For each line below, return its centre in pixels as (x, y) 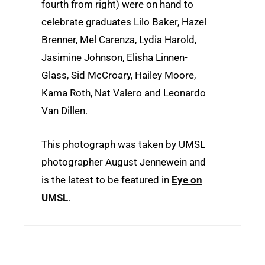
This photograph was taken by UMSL (123, 145)
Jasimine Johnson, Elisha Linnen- (114, 57)
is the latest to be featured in (106, 180)
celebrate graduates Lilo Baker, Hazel (124, 22)
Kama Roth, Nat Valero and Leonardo (124, 93)
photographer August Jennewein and (124, 162)
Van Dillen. (64, 110)
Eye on (187, 180)
